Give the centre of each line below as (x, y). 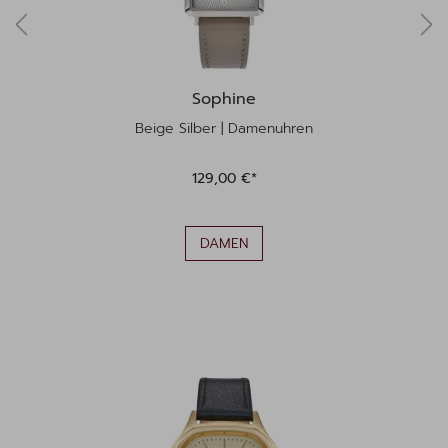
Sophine (224, 99)
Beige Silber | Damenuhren (267, 128)
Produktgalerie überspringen (134, 368)
